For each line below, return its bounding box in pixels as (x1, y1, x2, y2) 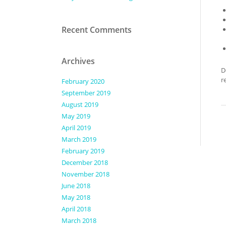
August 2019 (62, 100, 98, 109)
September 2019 (62, 88, 110, 97)
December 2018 (62, 158, 108, 167)
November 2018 (62, 169, 109, 179)
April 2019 (62, 123, 91, 132)
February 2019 (62, 146, 104, 155)
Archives (62, 55, 95, 67)
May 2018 (62, 193, 90, 202)
